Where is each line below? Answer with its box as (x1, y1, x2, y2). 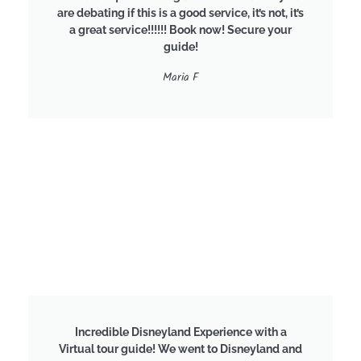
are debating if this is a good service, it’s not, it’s (57, 6, 304, 20)
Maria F (163, 71, 198, 88)
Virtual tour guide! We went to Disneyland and (59, 342, 302, 356)
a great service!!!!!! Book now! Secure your (69, 23, 292, 37)
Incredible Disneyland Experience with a (74, 326, 287, 339)
